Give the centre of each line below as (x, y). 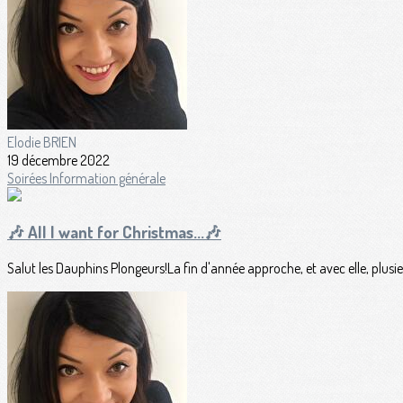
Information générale (107, 178)
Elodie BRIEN (42, 142)
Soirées (28, 178)
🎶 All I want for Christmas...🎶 (114, 232)
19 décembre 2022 (58, 160)
